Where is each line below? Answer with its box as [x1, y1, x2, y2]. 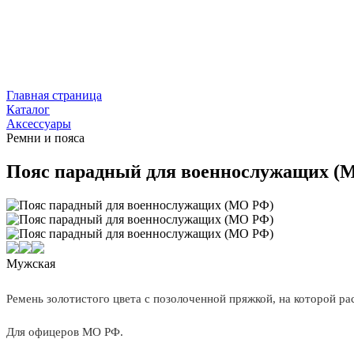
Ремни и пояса [6, 131, 85, 145]
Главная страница [6, 88, 102, 102]
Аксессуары [6, 117, 71, 130]
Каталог [6, 103, 50, 116]
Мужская [6, 256, 55, 270]
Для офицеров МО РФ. [6, 325, 123, 338]
